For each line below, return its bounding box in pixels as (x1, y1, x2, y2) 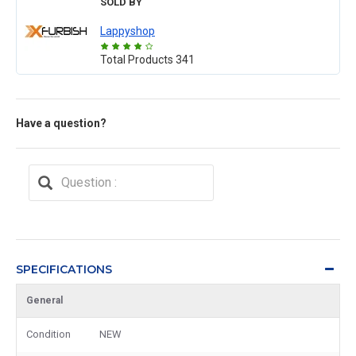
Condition (26, 327, 71, 340)
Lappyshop (100, 24, 155, 37)
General (26, 294, 63, 306)
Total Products (100, 52, 176, 66)
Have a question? (16, 116, 106, 130)
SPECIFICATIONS (16, 261, 112, 277)
